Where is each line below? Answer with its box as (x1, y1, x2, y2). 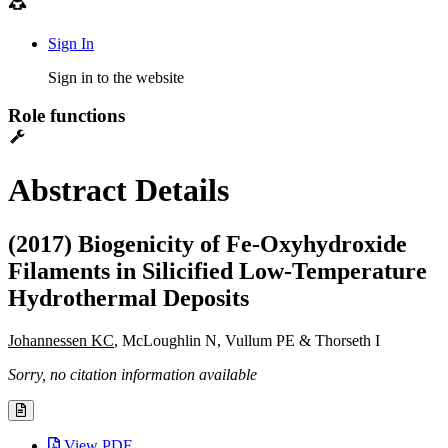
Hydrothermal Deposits (8, 284, 249, 311)
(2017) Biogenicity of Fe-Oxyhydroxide (8, 230, 407, 257)
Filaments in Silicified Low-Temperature (8, 257, 427, 284)
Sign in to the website (48, 68, 184, 86)
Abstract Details (8, 172, 229, 209)
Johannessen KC (8, 331, 114, 349)
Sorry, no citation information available (8, 365, 257, 383)
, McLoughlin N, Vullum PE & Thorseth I (114, 331, 380, 349)
